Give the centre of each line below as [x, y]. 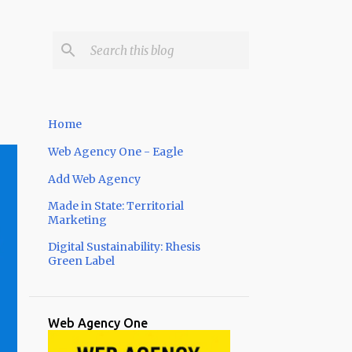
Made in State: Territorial [115, 206]
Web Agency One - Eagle [115, 152]
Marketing [77, 220]
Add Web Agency [94, 179]
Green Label [81, 261]
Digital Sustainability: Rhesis [124, 247]
